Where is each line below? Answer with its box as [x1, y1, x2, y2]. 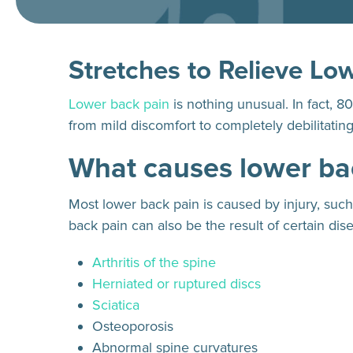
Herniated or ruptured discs [92, 275, 261, 292]
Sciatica [92, 296, 139, 314]
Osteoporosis [92, 318, 173, 335]
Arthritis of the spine [92, 254, 216, 271]
